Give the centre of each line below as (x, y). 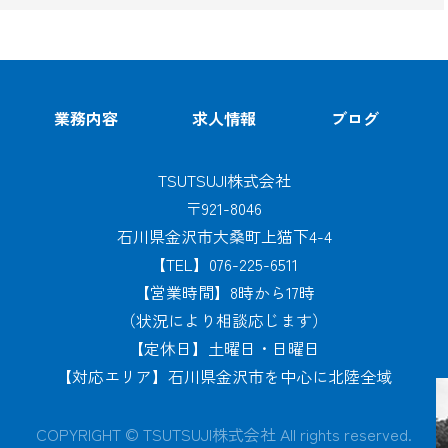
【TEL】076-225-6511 (224, 263)
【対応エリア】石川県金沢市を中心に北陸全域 (224, 375)
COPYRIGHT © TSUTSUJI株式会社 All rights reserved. (224, 433)
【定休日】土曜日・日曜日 (224, 347)
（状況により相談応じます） (224, 319)
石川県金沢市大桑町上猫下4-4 (224, 235)
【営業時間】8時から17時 (224, 291)
